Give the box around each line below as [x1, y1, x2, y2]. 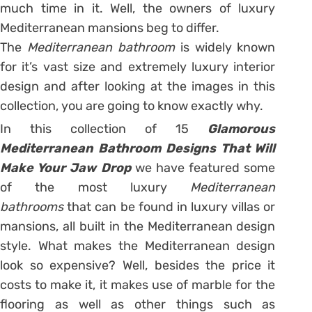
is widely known [180, 39, 276, 55]
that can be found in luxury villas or [67, 198, 276, 214]
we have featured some [134, 159, 276, 175]
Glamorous [208, 120, 276, 136]
